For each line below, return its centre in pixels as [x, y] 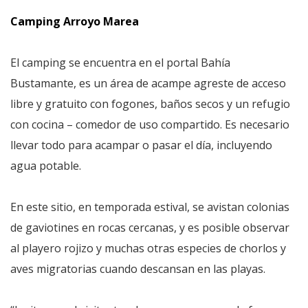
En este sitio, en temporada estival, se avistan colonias [150, 207]
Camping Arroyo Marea [75, 21]
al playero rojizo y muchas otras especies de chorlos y [148, 248]
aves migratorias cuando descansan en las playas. [138, 268]
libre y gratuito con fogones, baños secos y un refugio [150, 103]
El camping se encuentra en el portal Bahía [120, 62]
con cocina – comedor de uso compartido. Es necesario [150, 124]
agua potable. [46, 165]
